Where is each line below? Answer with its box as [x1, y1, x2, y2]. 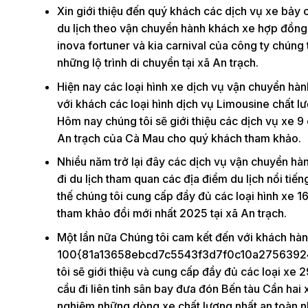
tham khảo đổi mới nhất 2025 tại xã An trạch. [56, 206, 287, 221]
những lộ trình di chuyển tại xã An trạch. [56, 55, 258, 69]
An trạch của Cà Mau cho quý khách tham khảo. [56, 131, 301, 145]
